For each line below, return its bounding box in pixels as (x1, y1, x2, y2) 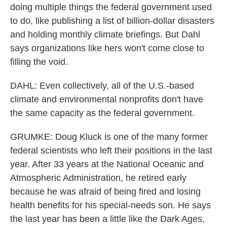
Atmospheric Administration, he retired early (10, 173, 186, 183)
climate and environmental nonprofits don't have (10, 94, 203, 104)
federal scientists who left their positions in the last (10, 145, 212, 156)
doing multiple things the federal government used (10, 2, 212, 12)
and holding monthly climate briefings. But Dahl (10, 29, 200, 40)
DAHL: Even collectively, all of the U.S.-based (10, 81, 194, 91)
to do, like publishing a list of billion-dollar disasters (10, 16, 214, 26)
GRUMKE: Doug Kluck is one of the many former (10, 132, 208, 142)
